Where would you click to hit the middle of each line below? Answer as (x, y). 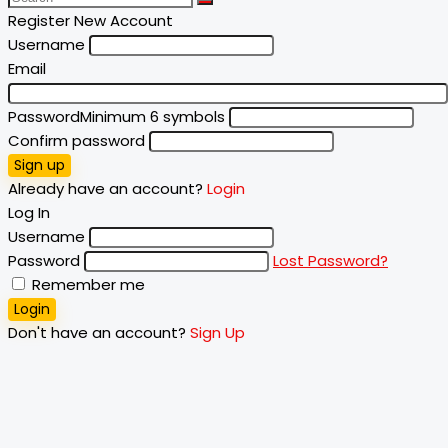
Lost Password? (330, 261)
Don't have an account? (99, 333)
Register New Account (90, 21)
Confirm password (76, 141)
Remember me (86, 285)
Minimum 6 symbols (152, 117)
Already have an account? (107, 189)
